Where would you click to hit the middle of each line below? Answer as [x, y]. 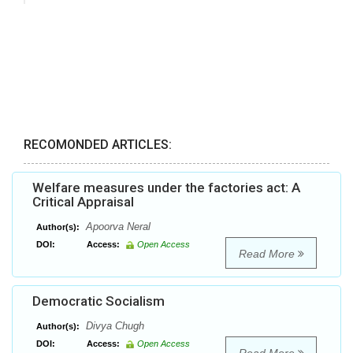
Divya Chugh [113, 326]
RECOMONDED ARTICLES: [98, 145]
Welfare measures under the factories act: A [166, 188]
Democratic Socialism [98, 301]
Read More [268, 254]
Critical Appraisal [83, 202]
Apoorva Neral [117, 227]
